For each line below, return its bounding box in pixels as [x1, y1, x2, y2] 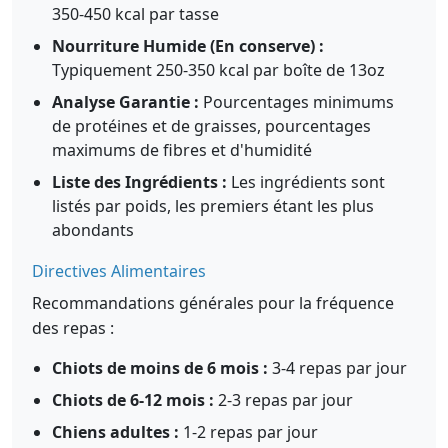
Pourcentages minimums [199, 91, 394, 113]
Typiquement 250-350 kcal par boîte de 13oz [52, 59, 385, 81]
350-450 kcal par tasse [52, 3, 219, 25]
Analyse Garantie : [52, 91, 199, 113]
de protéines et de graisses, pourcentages [52, 115, 371, 137]
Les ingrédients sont [227, 171, 385, 193]
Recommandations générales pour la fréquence [32, 292, 394, 314]
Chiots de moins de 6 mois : [52, 357, 268, 379]
